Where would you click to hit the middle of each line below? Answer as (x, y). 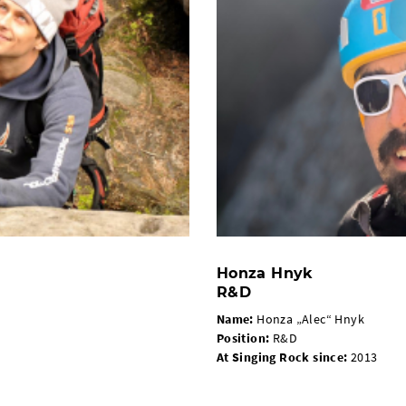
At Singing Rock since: (282, 357)
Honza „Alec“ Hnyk (309, 319)
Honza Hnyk (265, 273)
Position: (243, 338)
